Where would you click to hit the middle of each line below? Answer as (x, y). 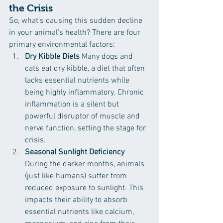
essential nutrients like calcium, (80, 212)
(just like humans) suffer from (77, 176)
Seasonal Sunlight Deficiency (76, 152)
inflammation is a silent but (73, 105)
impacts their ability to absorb (77, 200)
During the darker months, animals (86, 164)
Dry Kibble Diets (53, 57)
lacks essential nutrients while (78, 81)
